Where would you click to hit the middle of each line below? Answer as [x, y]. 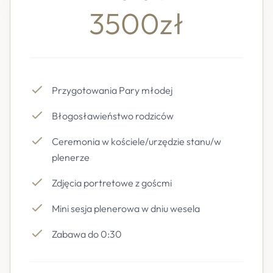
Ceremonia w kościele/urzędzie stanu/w [136, 141]
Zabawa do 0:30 [87, 234]
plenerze [71, 157]
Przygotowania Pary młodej [112, 90]
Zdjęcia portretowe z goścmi [112, 183]
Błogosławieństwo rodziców [113, 116]
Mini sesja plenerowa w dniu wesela [126, 208]
